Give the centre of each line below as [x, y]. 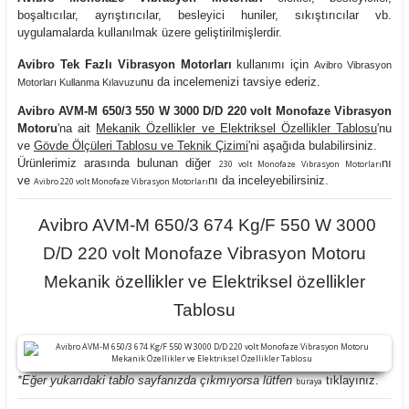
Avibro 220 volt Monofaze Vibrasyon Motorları [121, 182]
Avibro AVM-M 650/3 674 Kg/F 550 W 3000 [204, 225]
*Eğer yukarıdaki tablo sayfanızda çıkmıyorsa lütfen [157, 380]
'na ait [77, 128]
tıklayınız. [351, 380]
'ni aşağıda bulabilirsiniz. [316, 146]
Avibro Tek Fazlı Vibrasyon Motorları [125, 64]
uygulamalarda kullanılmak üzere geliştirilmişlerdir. [150, 32]
